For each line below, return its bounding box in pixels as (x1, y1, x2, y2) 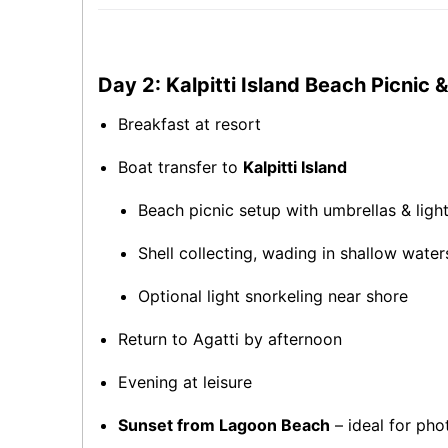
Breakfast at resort (118, 114, 261, 134)
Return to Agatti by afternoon (118, 329, 342, 349)
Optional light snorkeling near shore (138, 286, 408, 306)
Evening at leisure (118, 372, 252, 392)
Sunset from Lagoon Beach (118, 415, 330, 435)
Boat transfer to (118, 157, 243, 177)
